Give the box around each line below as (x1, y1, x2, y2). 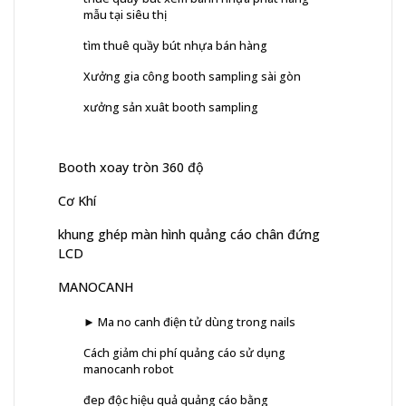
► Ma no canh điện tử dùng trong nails (83, 314, 295, 331)
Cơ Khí (58, 192, 96, 210)
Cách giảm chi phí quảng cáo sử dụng (83, 344, 285, 362)
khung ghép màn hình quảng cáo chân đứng (58, 226, 320, 244)
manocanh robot (83, 361, 174, 378)
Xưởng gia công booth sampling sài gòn (83, 68, 301, 85)
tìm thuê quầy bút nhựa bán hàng (83, 37, 267, 54)
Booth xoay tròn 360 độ (58, 159, 204, 177)
